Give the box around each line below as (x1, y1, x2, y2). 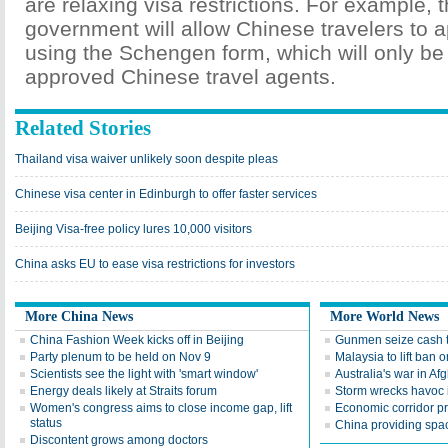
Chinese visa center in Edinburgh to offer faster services (15, 187, 317, 201)
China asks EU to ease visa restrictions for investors (15, 257, 295, 271)
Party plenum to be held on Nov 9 (30, 350, 211, 364)
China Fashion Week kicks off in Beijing (30, 333, 244, 347)
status (30, 416, 62, 430)
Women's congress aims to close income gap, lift (30, 401, 292, 415)
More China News (25, 309, 133, 324)
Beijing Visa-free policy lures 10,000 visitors (15, 222, 252, 236)
